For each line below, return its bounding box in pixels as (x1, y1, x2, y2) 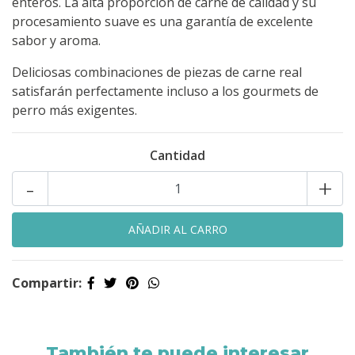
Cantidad (150, 147, 205, 165)
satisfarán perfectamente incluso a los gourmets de (12, 82, 319, 101)
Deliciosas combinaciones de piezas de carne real (12, 63, 302, 82)
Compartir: (12, 274, 82, 292)
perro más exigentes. (12, 101, 137, 120)
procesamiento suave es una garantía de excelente (12, 13, 313, 31)
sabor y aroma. (12, 32, 101, 50)
